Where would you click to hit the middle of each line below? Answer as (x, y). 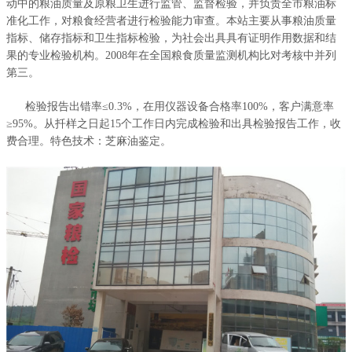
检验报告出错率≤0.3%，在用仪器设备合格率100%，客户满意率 (170, 106)
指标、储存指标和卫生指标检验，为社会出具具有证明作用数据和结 (172, 38)
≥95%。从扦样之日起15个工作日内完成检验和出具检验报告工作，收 (174, 123)
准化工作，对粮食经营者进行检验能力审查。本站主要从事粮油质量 (172, 20)
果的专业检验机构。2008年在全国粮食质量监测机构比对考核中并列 (172, 55)
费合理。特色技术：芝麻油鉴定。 (89, 141)
